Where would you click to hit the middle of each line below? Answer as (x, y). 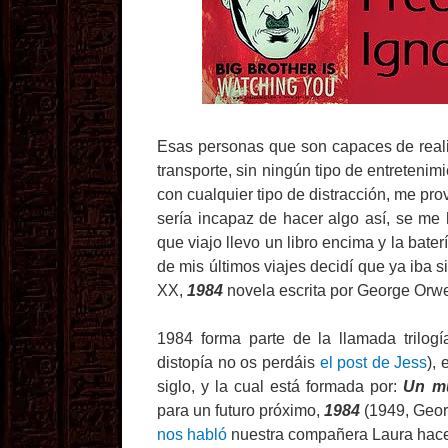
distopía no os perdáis (238, 362)
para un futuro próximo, (241, 410)
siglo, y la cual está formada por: (280, 386)
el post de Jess (373, 362)
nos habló (192, 434)
